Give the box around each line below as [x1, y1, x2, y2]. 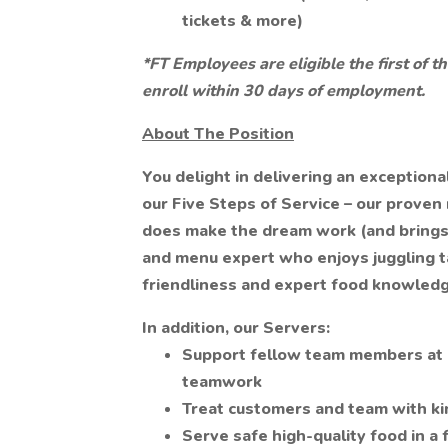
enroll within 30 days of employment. [142, 80, 425, 102]
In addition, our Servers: [142, 317, 330, 339]
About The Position [142, 123, 294, 145]
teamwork [182, 371, 262, 393]
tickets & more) [182, 10, 307, 32]
